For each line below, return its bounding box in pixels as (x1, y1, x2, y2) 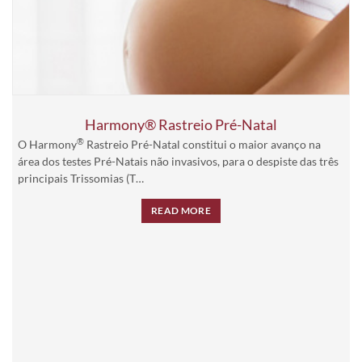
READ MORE (151, 204, 211, 217)
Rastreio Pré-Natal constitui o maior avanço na (84, 137, 321, 151)
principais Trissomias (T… (18, 170, 144, 185)
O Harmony (18, 137, 77, 151)
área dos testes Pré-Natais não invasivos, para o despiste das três (18, 154, 339, 168)
